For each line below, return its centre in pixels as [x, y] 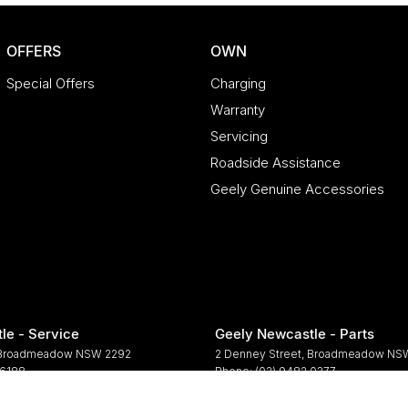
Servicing [240, 136]
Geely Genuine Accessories [298, 189]
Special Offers [50, 83]
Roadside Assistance [276, 162]
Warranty [238, 109]
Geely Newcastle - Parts [295, 333]
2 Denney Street [258, 353]
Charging [239, 83]
